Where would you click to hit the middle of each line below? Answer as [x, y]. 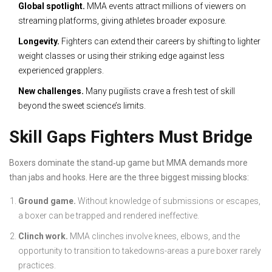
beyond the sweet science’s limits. [82, 106]
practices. [37, 266]
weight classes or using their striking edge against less [121, 56]
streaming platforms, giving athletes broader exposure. [122, 21]
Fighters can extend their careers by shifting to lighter [160, 42]
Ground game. [47, 201]
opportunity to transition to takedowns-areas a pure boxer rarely [140, 251]
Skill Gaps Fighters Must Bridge [131, 137]
